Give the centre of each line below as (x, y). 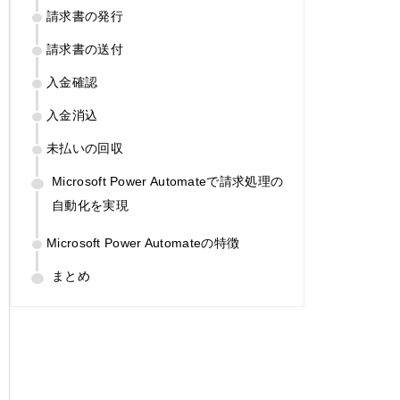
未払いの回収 (85, 149)
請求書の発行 (85, 17)
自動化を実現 (90, 206)
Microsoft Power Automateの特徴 (143, 243)
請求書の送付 (85, 50)
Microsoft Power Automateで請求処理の (168, 182)
